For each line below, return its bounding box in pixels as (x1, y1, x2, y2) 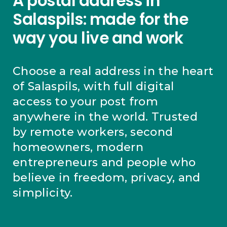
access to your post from (13, 94, 158, 108)
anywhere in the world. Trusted (13, 109, 198, 124)
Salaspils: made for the (13, 8, 188, 30)
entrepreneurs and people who (13, 155, 196, 169)
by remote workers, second (13, 125, 173, 139)
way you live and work (13, 26, 183, 49)
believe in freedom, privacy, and (13, 170, 201, 184)
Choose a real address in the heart (13, 64, 214, 78)
